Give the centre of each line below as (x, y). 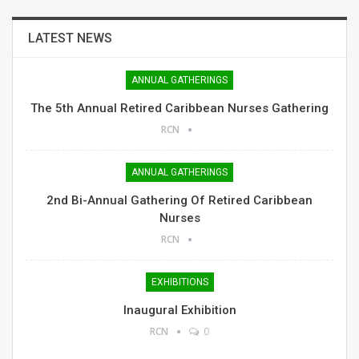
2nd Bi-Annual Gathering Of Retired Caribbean (179, 201)
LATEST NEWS (70, 38)
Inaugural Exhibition (179, 311)
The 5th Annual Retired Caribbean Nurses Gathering (179, 109)
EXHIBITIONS (179, 282)
